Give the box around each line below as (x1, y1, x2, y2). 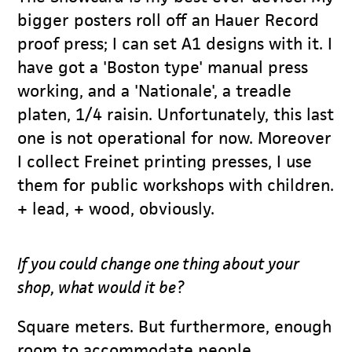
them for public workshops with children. (17, 174, 335, 196)
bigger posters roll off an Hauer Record (17, 9, 320, 31)
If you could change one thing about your (17, 252, 300, 274)
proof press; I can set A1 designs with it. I (17, 32, 333, 54)
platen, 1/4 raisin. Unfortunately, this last (17, 103, 335, 125)
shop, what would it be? (17, 276, 185, 298)
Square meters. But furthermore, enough (17, 315, 332, 337)
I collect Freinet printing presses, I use (17, 150, 313, 172)
